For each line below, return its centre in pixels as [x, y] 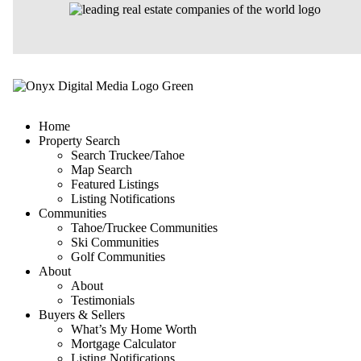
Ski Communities [115, 242]
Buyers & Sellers [82, 314]
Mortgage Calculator [123, 343]
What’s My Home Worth [134, 329]
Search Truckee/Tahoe [128, 155]
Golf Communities [118, 256]
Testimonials [103, 300]
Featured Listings [115, 184]
